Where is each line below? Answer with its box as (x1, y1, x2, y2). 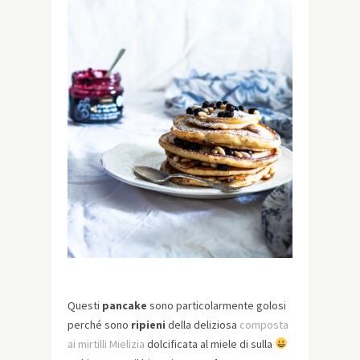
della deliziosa (168, 317, 239, 332)
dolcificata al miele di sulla (145, 336, 275, 351)
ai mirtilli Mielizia (67, 336, 145, 351)
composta (239, 317, 288, 332)
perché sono (67, 317, 131, 332)
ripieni (131, 317, 168, 332)
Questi (67, 297, 102, 313)
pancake (102, 297, 147, 313)
